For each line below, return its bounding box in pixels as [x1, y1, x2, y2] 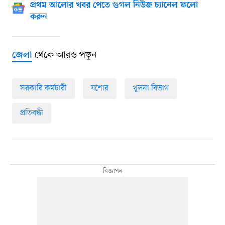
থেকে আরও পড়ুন [32, 49, 97, 62]
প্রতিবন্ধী [20, 107, 43, 119]
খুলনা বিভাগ [132, 83, 169, 94]
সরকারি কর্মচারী [20, 83, 67, 94]
